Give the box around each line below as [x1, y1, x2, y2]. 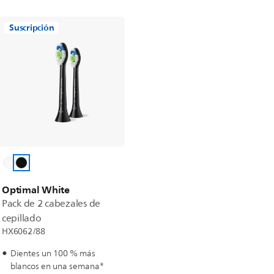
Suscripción [9, 20, 54, 35]
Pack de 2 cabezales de [2, 196, 101, 212]
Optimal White [2, 181, 70, 198]
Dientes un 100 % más [10, 246, 95, 261]
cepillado [2, 210, 42, 226]
